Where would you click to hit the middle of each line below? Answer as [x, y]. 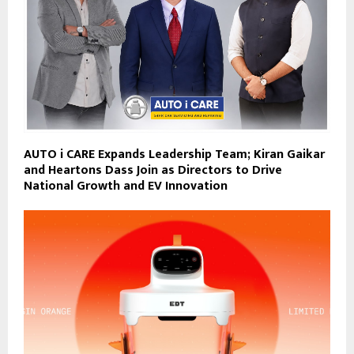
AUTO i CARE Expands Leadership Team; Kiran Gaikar [174, 154]
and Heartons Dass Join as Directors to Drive [153, 170]
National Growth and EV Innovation [126, 186]
